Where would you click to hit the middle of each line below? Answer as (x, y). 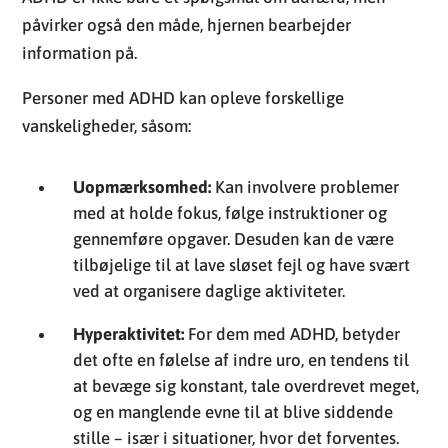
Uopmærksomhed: (142, 186)
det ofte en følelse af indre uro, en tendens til (241, 359)
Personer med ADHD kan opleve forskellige (183, 97)
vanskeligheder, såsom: (107, 125)
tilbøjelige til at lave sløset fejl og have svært (242, 264)
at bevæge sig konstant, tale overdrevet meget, (246, 385)
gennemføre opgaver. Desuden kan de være (234, 238)
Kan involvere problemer (305, 186)
